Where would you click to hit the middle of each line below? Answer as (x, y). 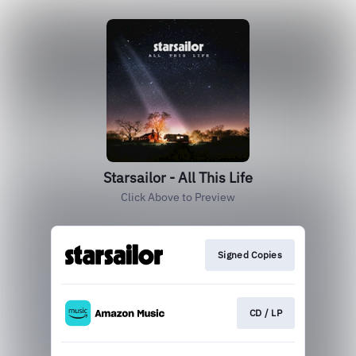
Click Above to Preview (178, 197)
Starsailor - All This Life (178, 178)
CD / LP (265, 313)
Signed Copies (250, 255)
